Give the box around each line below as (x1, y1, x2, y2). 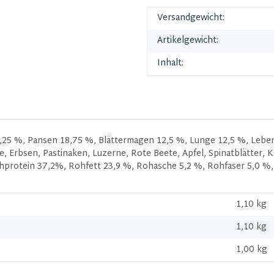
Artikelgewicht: (157, 32, 218, 48)
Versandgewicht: (157, 10, 224, 26)
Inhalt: (157, 55, 183, 71)
